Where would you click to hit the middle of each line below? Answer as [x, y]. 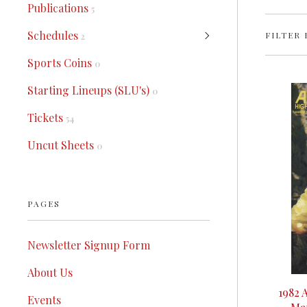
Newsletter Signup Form [89, 245]
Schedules [54, 35]
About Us [50, 272]
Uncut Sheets [62, 145]
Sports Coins [61, 63]
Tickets [47, 118]
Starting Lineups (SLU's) [90, 90]
